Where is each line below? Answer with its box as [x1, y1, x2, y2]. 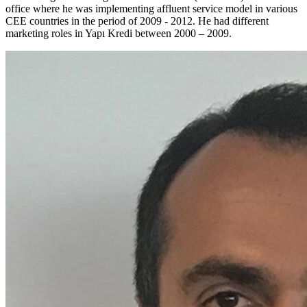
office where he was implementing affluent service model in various [5, 3, 297, 15]
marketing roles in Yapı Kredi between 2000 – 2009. [5, 27, 232, 40]
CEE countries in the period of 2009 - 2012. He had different [5, 15, 269, 27]
